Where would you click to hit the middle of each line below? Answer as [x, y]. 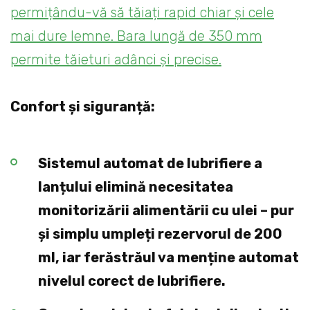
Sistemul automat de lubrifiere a [150, 164]
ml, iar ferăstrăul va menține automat [168, 258]
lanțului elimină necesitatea [136, 187]
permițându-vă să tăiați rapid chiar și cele [142, 13]
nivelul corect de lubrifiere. [132, 281]
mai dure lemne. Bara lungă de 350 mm [136, 36]
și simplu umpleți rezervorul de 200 [160, 234]
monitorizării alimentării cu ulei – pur [166, 211]
